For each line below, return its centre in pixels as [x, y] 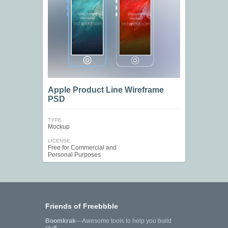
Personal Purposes [74, 155]
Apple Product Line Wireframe [106, 90]
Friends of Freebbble [82, 206]
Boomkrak [61, 221]
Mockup [59, 127]
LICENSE [59, 141]
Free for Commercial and [82, 148]
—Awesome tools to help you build [124, 221]
